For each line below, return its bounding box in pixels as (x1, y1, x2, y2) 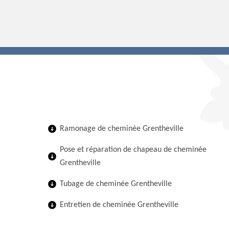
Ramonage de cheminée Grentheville (60, 125, 184, 133)
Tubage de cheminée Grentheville (60, 180, 172, 188)
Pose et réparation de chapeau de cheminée (60, 146, 207, 154)
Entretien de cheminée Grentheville (60, 201, 178, 209)
